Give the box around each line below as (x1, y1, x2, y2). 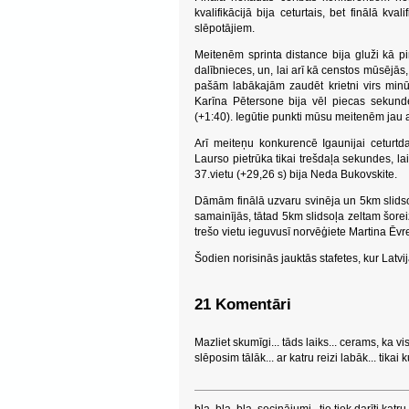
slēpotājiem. (194, 22, 255, 35)
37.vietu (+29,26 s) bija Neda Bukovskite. (194, 168, 397, 181)
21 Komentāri (194, 296, 291, 313)
